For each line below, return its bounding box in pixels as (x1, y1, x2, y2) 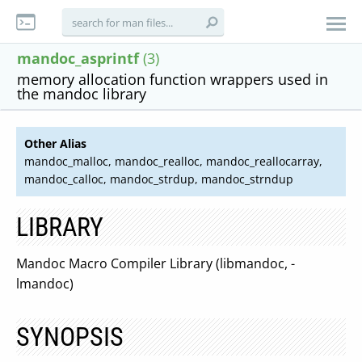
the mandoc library (17, 84, 146, 103)
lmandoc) (16, 275, 74, 293)
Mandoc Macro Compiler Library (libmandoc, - (16, 255, 295, 272)
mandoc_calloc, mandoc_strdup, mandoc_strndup (24, 171, 293, 187)
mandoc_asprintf (17, 48, 139, 68)
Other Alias (24, 136, 86, 151)
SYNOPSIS (16, 322, 124, 352)
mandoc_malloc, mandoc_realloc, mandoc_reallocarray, (24, 154, 322, 169)
